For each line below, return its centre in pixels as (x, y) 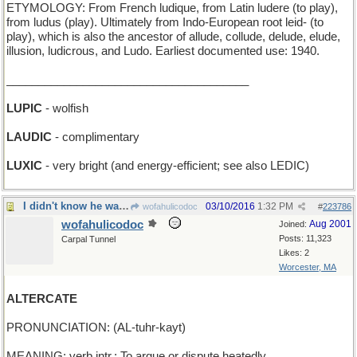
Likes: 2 (294, 253)
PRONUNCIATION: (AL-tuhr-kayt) (96, 328)
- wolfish (65, 108)
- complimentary (96, 137)
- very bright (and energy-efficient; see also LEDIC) (176, 166)
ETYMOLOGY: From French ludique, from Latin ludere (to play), (172, 8)
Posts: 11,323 (305, 238)
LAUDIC (29, 137)
